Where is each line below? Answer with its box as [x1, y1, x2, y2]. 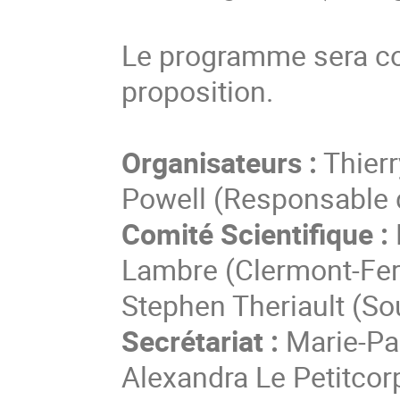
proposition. [121, 71, 274, 110]
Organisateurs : [121, 142, 318, 181]
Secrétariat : [121, 321, 279, 360]
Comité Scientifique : [121, 213, 389, 253]
